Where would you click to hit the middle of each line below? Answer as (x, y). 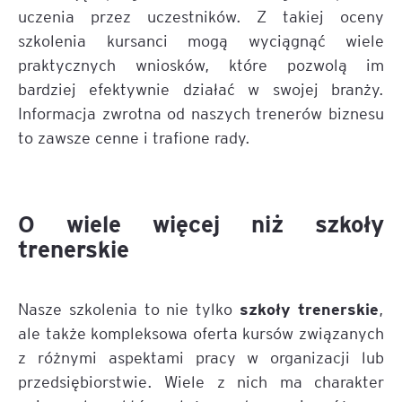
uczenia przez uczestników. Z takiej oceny (201, 16)
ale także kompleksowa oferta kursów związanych (201, 332)
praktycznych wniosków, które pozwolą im (201, 64)
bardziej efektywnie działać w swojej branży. (201, 88)
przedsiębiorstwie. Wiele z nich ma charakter (201, 381)
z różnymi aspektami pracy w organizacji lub (201, 357)
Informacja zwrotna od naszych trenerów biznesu (201, 113)
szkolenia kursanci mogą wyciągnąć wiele (201, 40)
